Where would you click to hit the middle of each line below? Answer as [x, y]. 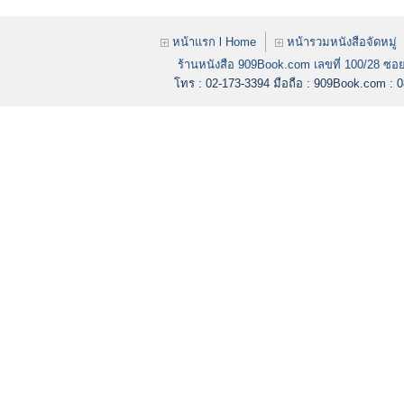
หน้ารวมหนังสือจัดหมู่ [340, 42]
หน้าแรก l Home [212, 42]
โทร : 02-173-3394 [224, 83]
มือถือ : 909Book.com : [335, 83]
